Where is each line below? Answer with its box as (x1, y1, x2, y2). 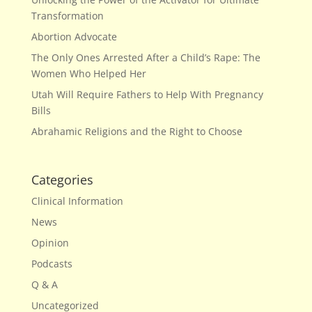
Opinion (31, 235, 69, 249)
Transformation (31, 9, 104, 23)
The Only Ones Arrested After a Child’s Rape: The (31, 51, 260, 65)
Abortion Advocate (31, 30, 117, 44)
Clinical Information (31, 194, 123, 208)
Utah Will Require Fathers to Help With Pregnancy (31, 88, 263, 102)
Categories (31, 171, 93, 188)
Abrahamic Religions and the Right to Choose (31, 125, 242, 139)
